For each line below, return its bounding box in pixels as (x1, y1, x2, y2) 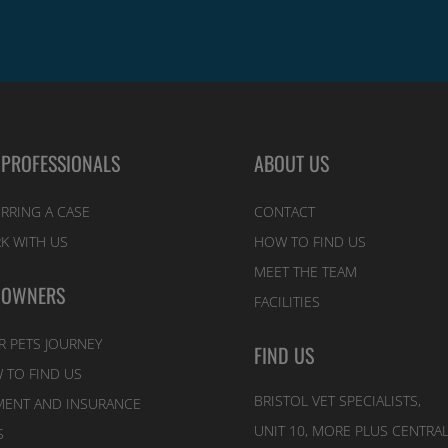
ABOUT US (253, 147, 329, 178)
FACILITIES (253, 291, 320, 311)
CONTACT (253, 201, 315, 221)
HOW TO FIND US (253, 231, 366, 251)
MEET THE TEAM (253, 261, 357, 281)
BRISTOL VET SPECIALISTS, (253, 390, 421, 410)
